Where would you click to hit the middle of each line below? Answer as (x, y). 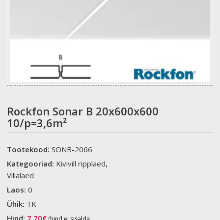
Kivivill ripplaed (81, 163)
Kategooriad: (32, 163)
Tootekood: (29, 149)
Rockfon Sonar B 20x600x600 (83, 111)
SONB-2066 (72, 149)
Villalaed (21, 175)
